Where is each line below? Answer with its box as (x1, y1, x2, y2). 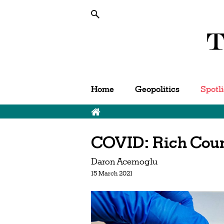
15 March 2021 (91, 169, 132, 177)
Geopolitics (135, 83, 179, 94)
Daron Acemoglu (91, 155, 157, 167)
